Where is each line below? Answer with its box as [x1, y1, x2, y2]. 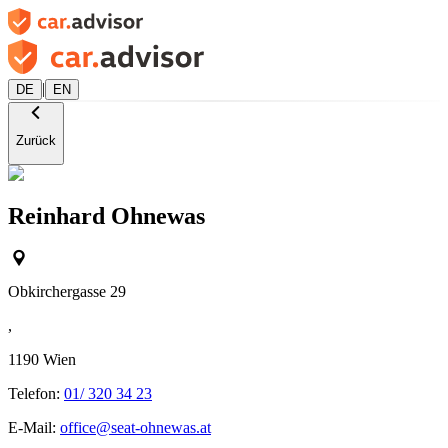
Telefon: [8, 385, 64, 403]
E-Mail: [8, 419, 60, 437]
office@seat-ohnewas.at [60, 419, 211, 437]
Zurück [16, 133, 56, 149]
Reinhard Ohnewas [8, 202, 205, 229]
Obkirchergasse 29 [8, 283, 126, 301]
